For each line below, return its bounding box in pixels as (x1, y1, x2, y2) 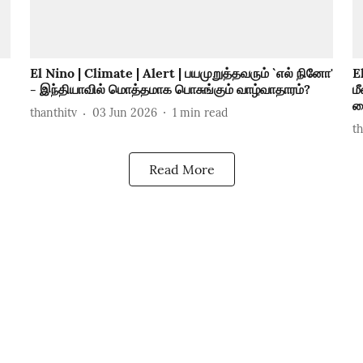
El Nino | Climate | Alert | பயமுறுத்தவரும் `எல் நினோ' (29, 64, 333, 81)
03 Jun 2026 (92, 105, 157, 121)
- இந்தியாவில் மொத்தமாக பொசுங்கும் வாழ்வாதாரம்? (29, 80, 310, 97)
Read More (148, 160, 215, 177)
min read (179, 105, 228, 121)
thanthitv (29, 105, 77, 121)
